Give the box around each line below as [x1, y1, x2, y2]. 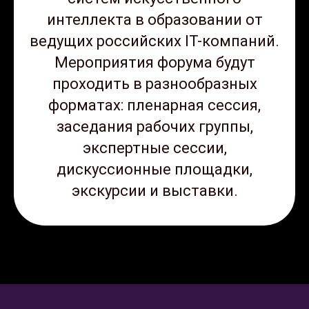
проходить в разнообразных [52, 75, 257, 93]
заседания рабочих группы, [56, 118, 253, 136]
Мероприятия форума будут [54, 54, 255, 72]
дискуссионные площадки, [57, 161, 252, 179]
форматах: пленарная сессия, [48, 97, 261, 114]
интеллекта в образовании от [46, 11, 263, 29]
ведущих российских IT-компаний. [30, 32, 279, 50]
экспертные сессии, [82, 139, 227, 157]
